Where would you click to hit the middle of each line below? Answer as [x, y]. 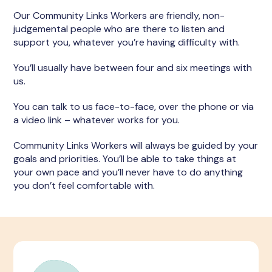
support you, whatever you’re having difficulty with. [127, 42]
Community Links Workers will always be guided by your [136, 145]
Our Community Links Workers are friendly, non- [119, 15]
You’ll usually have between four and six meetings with [133, 68]
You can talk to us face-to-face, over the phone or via [134, 107]
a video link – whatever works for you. [97, 120]
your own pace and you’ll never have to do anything [128, 172]
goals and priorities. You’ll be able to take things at [125, 159]
